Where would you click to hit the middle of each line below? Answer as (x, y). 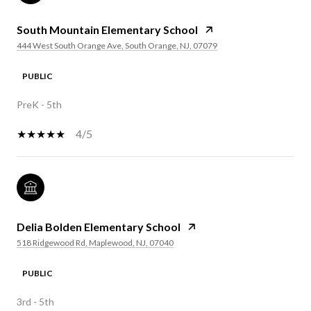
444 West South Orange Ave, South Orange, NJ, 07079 (117, 45)
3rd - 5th (35, 301)
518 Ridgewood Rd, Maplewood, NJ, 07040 (95, 242)
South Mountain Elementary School (107, 29)
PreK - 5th (39, 104)
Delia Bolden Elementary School (99, 226)
